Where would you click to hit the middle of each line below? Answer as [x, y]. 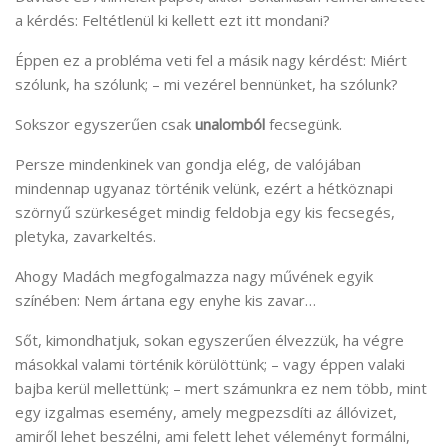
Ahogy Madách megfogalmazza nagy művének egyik [194, 275]
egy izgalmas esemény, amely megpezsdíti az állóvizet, [206, 411]
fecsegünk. [305, 123]
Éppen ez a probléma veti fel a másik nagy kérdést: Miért [211, 59]
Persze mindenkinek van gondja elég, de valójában [188, 163]
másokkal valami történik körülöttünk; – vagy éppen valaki [210, 363]
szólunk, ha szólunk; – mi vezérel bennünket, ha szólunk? [206, 83]
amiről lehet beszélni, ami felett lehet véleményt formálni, [212, 435]
